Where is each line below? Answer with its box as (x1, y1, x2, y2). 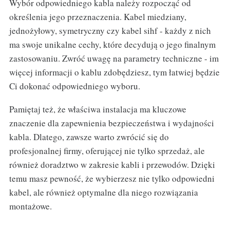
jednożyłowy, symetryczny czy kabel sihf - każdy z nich (9, 25, 211, 37)
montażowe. (9, 200, 52, 213)
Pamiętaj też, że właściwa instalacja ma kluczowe (9, 103, 186, 116)
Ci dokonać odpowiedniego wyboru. (9, 80, 140, 92)
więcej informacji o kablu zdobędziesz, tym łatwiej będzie (9, 66, 220, 79)
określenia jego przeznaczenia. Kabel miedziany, (9, 11, 186, 23)
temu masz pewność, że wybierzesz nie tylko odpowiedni (9, 172, 215, 185)
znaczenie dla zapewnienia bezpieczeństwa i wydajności (9, 117, 214, 129)
